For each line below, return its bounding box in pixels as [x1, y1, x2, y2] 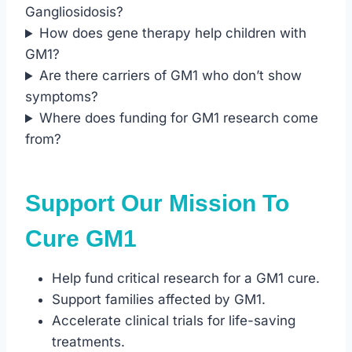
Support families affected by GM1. [52, 291, 266, 308]
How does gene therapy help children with [39, 25, 307, 42]
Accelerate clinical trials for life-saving [52, 313, 295, 329]
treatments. [52, 334, 125, 350]
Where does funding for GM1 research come [39, 110, 319, 126]
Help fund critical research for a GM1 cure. [52, 270, 320, 287]
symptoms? [25, 89, 98, 105]
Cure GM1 [25, 225, 137, 252]
